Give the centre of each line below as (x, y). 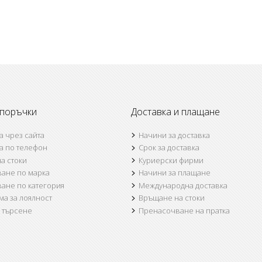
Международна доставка (183, 185)
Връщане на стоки (172, 198)
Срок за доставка (169, 148)
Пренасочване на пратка (184, 210)
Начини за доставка (174, 135)
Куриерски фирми (171, 160)
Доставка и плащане (175, 111)
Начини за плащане (175, 173)
